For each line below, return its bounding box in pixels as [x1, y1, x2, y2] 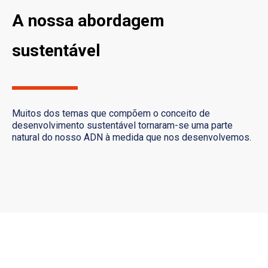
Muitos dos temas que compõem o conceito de [12, 107, 210, 119]
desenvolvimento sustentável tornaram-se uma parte [12, 119, 233, 131]
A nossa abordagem [12, 10, 165, 31]
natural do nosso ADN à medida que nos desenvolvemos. [12, 131, 251, 143]
